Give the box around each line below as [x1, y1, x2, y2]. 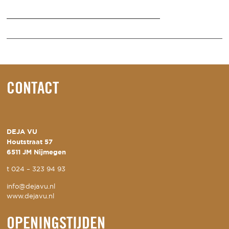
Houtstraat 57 [7, 138, 53, 146]
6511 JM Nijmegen [7, 148, 66, 156]
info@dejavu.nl [7, 183, 56, 190]
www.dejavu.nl [7, 193, 55, 200]
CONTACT [7, 82, 59, 97]
